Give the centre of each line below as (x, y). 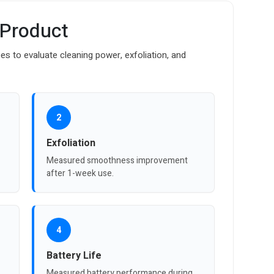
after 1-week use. (80, 174)
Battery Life (74, 256)
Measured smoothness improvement (117, 161)
